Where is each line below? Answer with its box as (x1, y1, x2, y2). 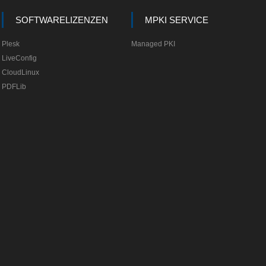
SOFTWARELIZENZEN (15, 15, 109, 25)
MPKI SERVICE (144, 15, 208, 25)
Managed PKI (131, 40, 175, 48)
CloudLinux (2, 68, 40, 77)
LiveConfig (2, 54, 37, 62)
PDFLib (2, 83, 27, 91)
